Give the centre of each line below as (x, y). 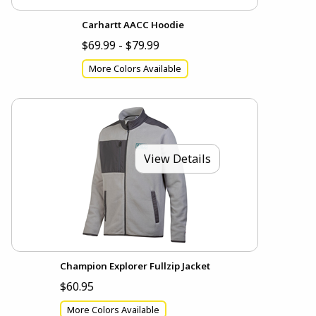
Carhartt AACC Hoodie (133, 24)
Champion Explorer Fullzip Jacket (135, 266)
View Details (177, 159)
